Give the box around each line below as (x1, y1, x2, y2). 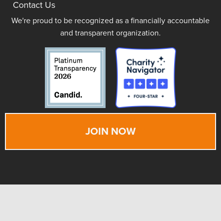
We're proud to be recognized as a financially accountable (11, 16, 210, 26)
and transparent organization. (60, 28, 161, 38)
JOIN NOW (85, 125, 136, 138)
